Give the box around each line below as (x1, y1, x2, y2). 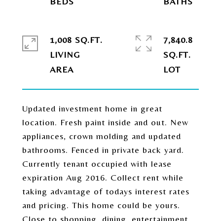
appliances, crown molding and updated (22, 131, 181, 141)
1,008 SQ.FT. (50, 35, 103, 45)
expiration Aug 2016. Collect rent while (22, 172, 184, 183)
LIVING (50, 49, 80, 60)
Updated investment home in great (22, 103, 162, 113)
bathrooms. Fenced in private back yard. (22, 145, 184, 155)
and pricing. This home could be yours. (22, 200, 180, 210)
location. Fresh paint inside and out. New (22, 117, 188, 127)
